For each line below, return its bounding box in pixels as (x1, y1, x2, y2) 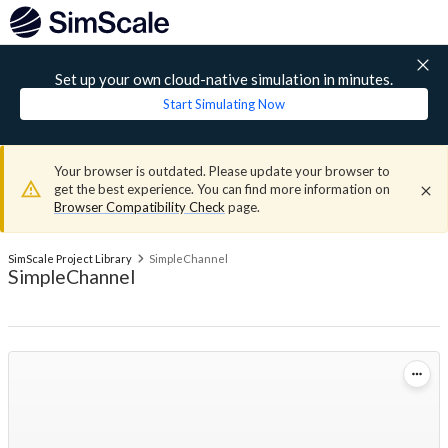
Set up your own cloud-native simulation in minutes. (55, 70, 393, 88)
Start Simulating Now (163, 96, 285, 112)
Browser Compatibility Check (54, 199, 225, 215)
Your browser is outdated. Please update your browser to (54, 163, 390, 179)
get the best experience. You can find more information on (54, 181, 390, 197)
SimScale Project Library (8, 252, 132, 265)
